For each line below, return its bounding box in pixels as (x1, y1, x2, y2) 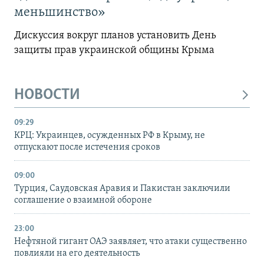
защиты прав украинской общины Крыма (14, 44, 214, 56)
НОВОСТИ (14, 87, 80, 103)
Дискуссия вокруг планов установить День (14, 29, 216, 41)
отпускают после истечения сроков (14, 143, 160, 153)
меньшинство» (14, 5, 105, 19)
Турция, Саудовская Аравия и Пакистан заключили (14, 184, 230, 194)
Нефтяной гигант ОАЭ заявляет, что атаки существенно (14, 237, 247, 247)
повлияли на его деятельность (14, 249, 140, 259)
